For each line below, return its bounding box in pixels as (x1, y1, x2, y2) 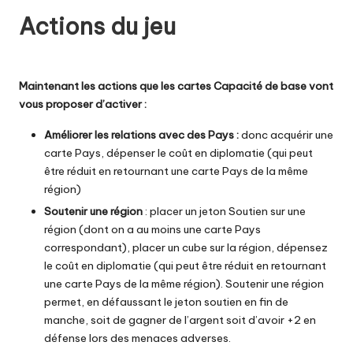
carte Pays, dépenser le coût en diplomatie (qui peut (44, 145, 313, 160)
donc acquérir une (241, 127, 333, 142)
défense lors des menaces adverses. (44, 331, 231, 346)
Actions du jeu (19, 11, 176, 41)
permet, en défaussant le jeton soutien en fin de (44, 295, 288, 310)
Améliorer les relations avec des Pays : (44, 127, 241, 142)
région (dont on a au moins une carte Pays (44, 222, 261, 237)
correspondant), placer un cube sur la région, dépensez (44, 240, 328, 255)
